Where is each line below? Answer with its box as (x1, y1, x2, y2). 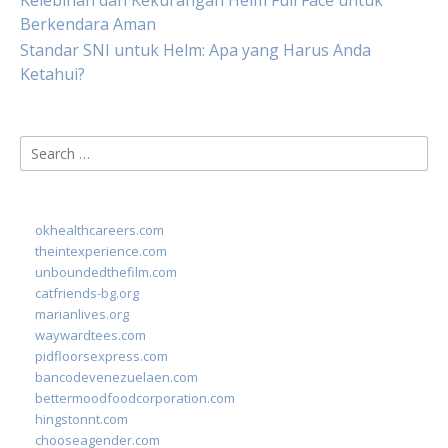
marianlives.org (35, 305, 129, 323)
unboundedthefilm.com (35, 263, 177, 281)
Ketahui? (20, 63, 85, 85)
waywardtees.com (35, 326, 146, 344)
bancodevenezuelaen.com (35, 368, 198, 386)
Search (19, 136, 70, 158)
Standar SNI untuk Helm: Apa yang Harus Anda (20, 39, 371, 61)
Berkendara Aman (20, 13, 156, 35)
